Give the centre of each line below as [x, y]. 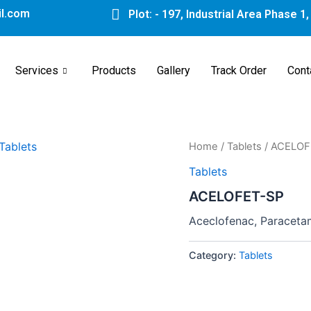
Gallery [174, 70]
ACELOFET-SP [236, 196]
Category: [214, 255]
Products [114, 70]
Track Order [239, 70]
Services [37, 70]
